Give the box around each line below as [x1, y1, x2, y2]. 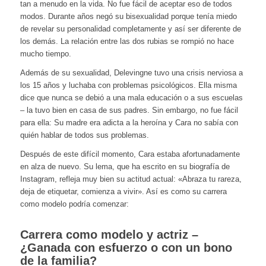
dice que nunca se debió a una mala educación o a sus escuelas [20, 93, 243, 102]
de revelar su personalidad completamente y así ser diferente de [20, 24, 241, 33]
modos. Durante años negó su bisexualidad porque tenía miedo [20, 11, 237, 21]
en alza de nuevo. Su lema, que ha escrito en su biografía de [20, 162, 230, 172]
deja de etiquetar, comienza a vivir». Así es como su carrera [20, 187, 227, 197]
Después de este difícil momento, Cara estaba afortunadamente [20, 150, 240, 159]
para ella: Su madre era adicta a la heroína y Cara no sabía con [20, 118, 238, 127]
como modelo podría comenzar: [20, 199, 129, 209]
